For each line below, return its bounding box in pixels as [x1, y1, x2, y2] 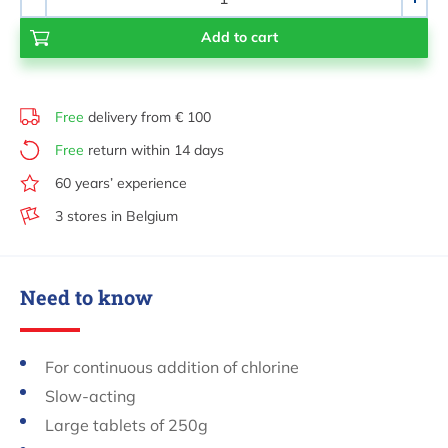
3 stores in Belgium [55, 206, 178, 225]
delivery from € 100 [84, 107, 211, 126]
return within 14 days [84, 140, 224, 159]
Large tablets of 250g [45, 414, 208, 435]
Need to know [20, 283, 153, 310]
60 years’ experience [55, 173, 187, 192]
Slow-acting [45, 385, 136, 406]
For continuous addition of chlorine [45, 356, 299, 377]
